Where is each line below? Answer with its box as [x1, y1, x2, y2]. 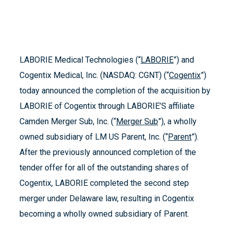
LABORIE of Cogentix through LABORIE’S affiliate [20, 101, 195, 111]
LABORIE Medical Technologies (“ [20, 55, 141, 65]
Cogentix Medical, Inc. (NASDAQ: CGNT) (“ [20, 70, 169, 81]
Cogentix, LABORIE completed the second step [20, 178, 189, 188]
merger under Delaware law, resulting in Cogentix [20, 194, 194, 204]
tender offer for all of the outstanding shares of [20, 163, 189, 173]
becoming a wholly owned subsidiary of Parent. [20, 209, 189, 219]
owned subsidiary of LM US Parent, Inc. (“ [20, 132, 168, 142]
